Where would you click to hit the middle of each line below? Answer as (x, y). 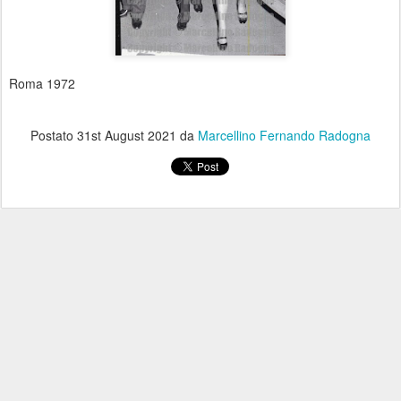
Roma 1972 (42, 84)
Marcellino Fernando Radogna (284, 136)
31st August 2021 (127, 136)
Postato (54, 136)
